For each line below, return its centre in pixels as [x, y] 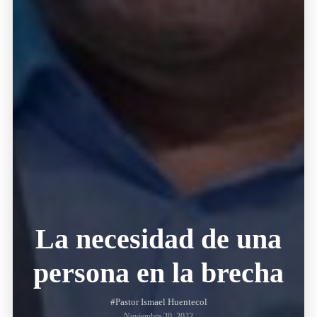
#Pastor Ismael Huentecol [158, 302]
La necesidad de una [158, 239]
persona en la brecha [158, 273]
